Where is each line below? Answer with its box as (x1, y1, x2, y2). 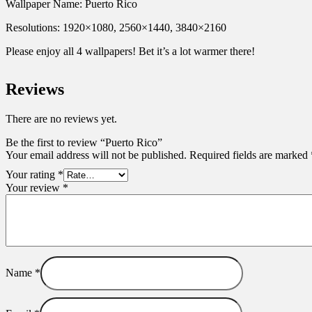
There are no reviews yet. (6, 112, 117, 125)
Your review (6, 181, 63, 194)
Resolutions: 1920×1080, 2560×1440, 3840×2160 (6, 21, 226, 33)
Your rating (6, 168, 58, 180)
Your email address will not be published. (6, 148, 187, 161)
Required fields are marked (189, 148, 311, 161)
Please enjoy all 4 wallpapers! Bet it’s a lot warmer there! (6, 45, 255, 57)
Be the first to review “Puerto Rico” (6, 136, 162, 148)
